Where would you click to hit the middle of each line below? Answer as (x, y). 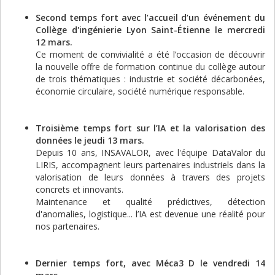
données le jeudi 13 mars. (90, 140)
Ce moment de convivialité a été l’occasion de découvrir (150, 54)
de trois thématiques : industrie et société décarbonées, (150, 79)
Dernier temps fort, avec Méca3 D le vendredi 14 (150, 263)
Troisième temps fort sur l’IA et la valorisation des (150, 128)
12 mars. (54, 42)
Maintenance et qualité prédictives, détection (150, 201)
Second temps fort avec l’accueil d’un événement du (150, 17)
